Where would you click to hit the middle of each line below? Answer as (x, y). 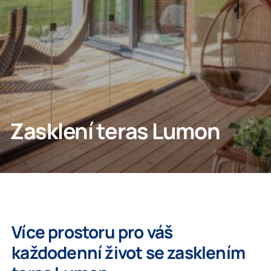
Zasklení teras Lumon (115, 131)
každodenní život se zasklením (128, 252)
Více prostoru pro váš (92, 232)
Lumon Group (44, 53)
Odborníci (34, 18)
